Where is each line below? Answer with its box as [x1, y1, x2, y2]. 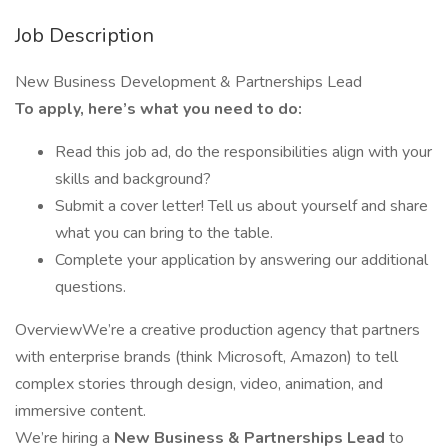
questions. [55, 276, 126, 298]
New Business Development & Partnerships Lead [15, 71, 370, 93]
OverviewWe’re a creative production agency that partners [15, 319, 420, 341]
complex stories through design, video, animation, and [15, 373, 383, 395]
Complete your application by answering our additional [55, 249, 428, 271]
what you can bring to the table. [55, 222, 273, 244]
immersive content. [15, 400, 146, 422]
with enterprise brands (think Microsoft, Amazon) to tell [15, 346, 398, 368]
